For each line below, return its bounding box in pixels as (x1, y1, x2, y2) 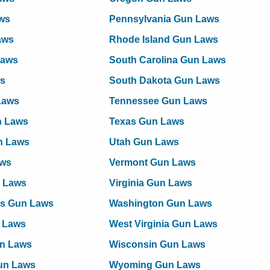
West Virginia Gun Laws (109, 219, 218, 229)
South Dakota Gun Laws (109, 75, 220, 86)
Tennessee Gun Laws (109, 96, 207, 106)
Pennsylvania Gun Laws (109, 14, 219, 24)
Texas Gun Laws (109, 116, 184, 127)
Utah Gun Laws (109, 137, 179, 147)
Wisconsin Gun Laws (109, 239, 206, 250)
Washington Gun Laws (109, 198, 212, 209)
